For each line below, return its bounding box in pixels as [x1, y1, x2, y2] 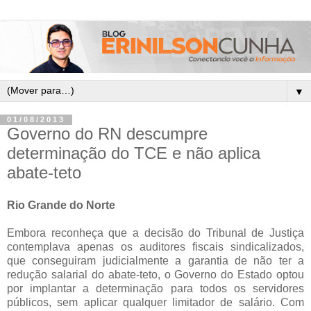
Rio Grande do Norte [7, 199, 115, 212]
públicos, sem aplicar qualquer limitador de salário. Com [7, 296, 304, 309]
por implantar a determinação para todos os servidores [7, 283, 304, 295]
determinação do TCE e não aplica [7, 143, 260, 162]
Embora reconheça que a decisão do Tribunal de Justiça [7, 227, 304, 239]
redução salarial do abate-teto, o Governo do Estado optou [7, 269, 304, 281]
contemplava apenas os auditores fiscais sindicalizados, [7, 241, 304, 253]
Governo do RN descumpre [7, 124, 208, 143]
